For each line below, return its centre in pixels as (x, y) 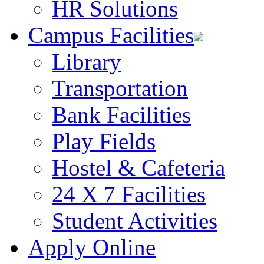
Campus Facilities (111, 35)
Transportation (120, 88)
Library (87, 62)
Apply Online (92, 247)
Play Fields (104, 141)
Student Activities (135, 221)
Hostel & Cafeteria (138, 168)
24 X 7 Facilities (129, 194)
